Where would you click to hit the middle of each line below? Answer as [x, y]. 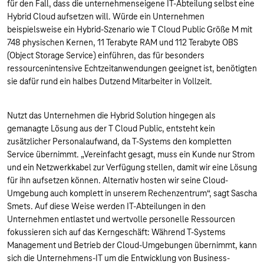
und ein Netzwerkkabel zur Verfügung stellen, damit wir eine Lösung [132, 167]
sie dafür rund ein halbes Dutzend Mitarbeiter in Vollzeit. [110, 81]
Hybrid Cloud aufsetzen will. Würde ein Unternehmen [106, 16]
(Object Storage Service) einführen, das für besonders [106, 55]
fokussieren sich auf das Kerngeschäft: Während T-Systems [116, 232]
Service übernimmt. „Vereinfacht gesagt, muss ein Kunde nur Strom [131, 154]
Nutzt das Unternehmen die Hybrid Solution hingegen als [111, 115]
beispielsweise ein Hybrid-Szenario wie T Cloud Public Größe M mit [130, 29]
